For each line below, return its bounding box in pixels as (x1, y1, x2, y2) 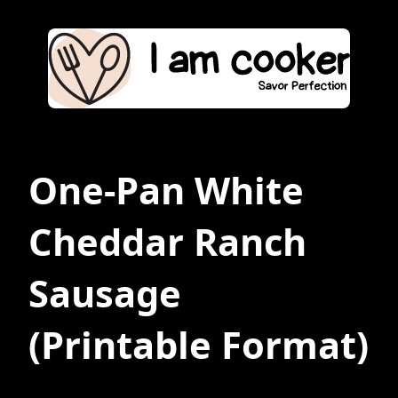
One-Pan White (28, 165, 304, 216)
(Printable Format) (28, 320, 369, 370)
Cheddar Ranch (28, 217, 306, 267)
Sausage (28, 268, 181, 319)
